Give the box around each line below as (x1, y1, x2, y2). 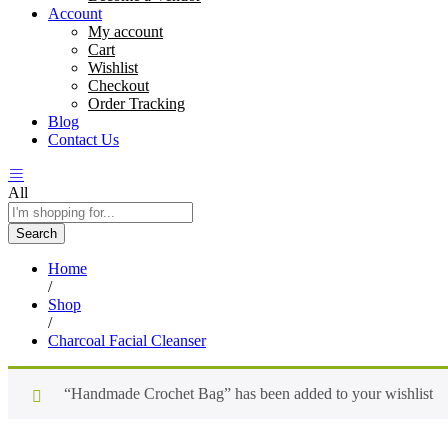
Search (16, 225, 57, 241)
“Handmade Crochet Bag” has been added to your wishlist (64, 384, 433, 402)
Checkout (88, 76, 149, 94)
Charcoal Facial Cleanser (48, 331, 206, 349)
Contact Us (48, 130, 119, 148)
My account (88, 22, 163, 40)
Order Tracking (88, 94, 185, 112)
